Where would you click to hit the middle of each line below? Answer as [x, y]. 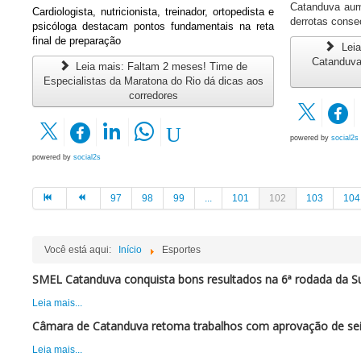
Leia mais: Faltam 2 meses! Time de [160, 67]
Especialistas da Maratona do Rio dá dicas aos [153, 81]
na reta [257, 27]
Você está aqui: [80, 250]
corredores [153, 96]
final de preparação [77, 41]
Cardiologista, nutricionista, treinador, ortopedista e [154, 12]
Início [130, 250]
